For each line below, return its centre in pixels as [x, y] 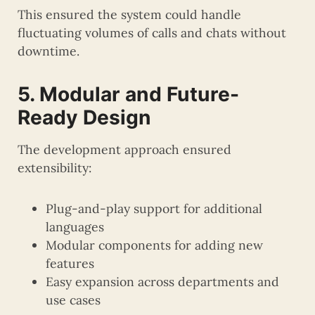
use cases [73, 300]
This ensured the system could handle [129, 15]
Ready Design [84, 118]
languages [75, 227]
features [70, 264]
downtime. [49, 51]
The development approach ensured [124, 150]
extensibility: [54, 168]
